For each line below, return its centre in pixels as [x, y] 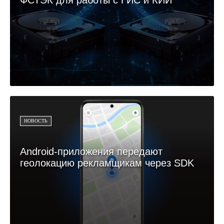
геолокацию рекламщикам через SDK [107, 163]
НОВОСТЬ [36, 120]
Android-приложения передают [91, 151]
